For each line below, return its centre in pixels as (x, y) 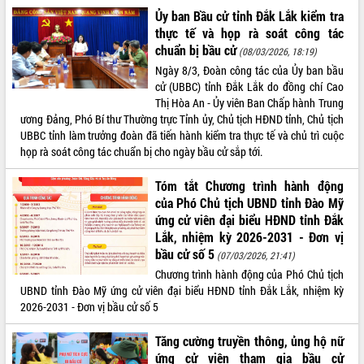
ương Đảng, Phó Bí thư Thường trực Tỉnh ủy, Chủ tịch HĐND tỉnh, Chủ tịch (182, 119)
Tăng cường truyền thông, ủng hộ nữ (249, 340)
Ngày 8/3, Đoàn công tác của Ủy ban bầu (249, 70)
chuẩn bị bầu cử (195, 50)
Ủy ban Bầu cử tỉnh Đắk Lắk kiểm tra (249, 15)
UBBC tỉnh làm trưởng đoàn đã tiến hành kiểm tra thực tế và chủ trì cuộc (182, 135)
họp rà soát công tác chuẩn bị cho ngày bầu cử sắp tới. (142, 151)
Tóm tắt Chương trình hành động (249, 185)
